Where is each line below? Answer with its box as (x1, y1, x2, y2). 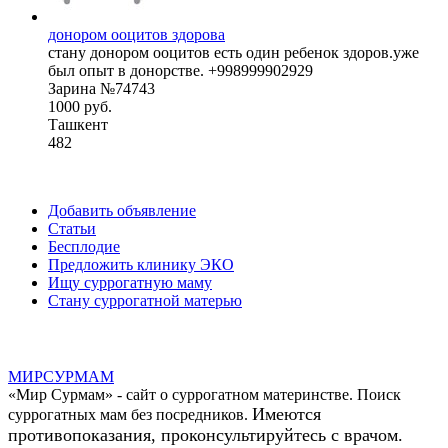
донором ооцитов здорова (48, 25, 225, 43)
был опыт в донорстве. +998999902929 (48, 61, 313, 79)
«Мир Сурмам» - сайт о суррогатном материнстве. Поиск (8, 385, 401, 403)
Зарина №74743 (48, 79, 155, 97)
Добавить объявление (48, 201, 196, 219)
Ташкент (48, 115, 108, 133)
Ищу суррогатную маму (48, 273, 212, 291)
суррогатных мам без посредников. (8, 405, 252, 423)
